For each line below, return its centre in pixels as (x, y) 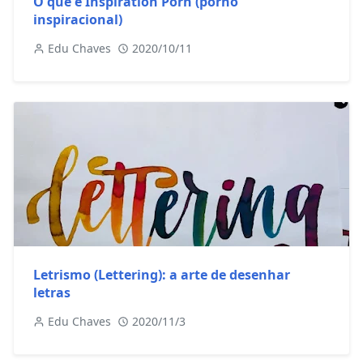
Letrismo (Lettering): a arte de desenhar (162, 275)
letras (52, 293)
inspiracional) (78, 19)
